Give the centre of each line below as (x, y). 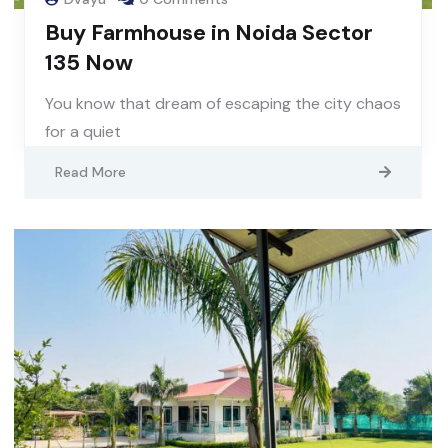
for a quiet (83, 131)
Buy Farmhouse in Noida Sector (209, 32)
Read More (90, 171)
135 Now (89, 62)
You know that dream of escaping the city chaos (223, 103)
